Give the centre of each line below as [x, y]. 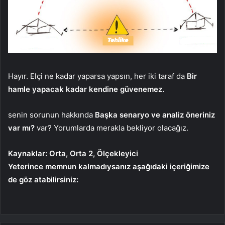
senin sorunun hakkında [51, 115]
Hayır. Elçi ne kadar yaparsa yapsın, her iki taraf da [97, 76]
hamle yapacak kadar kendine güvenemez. [86, 89]
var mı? [21, 128]
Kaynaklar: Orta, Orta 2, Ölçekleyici [73, 153]
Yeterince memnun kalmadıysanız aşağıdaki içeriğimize [109, 166]
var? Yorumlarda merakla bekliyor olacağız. [111, 128]
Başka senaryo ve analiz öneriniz [155, 115]
